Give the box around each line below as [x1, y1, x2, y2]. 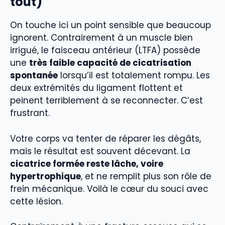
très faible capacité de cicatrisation [29, 57, 191, 69]
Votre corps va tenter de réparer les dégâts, [10, 132, 201, 145]
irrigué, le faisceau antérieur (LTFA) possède [10, 44, 200, 57]
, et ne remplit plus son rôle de [81, 170, 211, 182]
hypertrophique [10, 170, 81, 182]
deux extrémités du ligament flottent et [10, 82, 183, 94]
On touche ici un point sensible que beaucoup [10, 19, 211, 32]
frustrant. [10, 107, 50, 120]
